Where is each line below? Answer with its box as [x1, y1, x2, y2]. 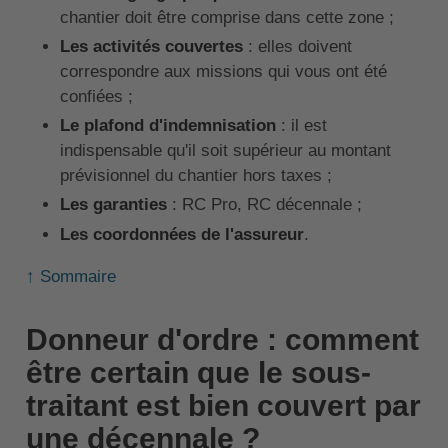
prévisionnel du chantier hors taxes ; [59, 166, 332, 186]
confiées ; [59, 86, 133, 106]
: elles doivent [242, 36, 352, 56]
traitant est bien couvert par [25, 388, 421, 422]
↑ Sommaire [25, 266, 116, 286]
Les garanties [59, 195, 167, 215]
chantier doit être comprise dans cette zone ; [59, 7, 394, 27]
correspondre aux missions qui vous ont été [59, 61, 387, 81]
